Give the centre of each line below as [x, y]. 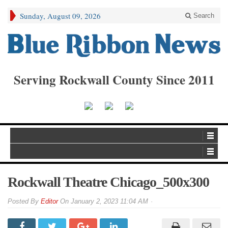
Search [203, 16]
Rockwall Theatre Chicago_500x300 [108, 182]
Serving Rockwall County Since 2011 [114, 79]
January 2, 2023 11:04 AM [109, 202]
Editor [49, 202]
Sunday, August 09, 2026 [60, 16]
